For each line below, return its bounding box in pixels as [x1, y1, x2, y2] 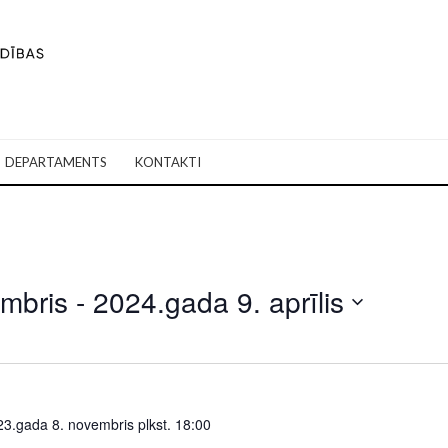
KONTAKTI [135, 154, 201, 171]
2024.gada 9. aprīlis [92, 281, 344, 322]
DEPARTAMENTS [5, 154, 107, 171]
